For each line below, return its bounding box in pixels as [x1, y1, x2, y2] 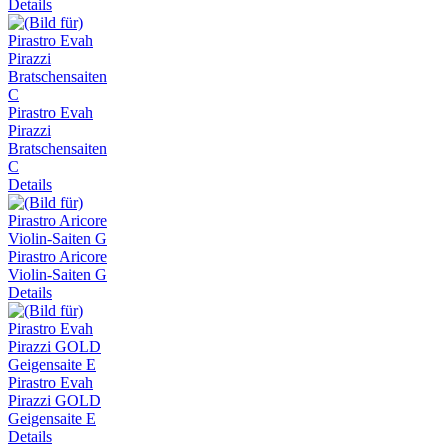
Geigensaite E [8, 409, 96, 427]
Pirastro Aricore [8, 247, 107, 265]
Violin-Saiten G [8, 265, 107, 283]
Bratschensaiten [8, 139, 107, 157]
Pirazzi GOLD [8, 391, 101, 409]
